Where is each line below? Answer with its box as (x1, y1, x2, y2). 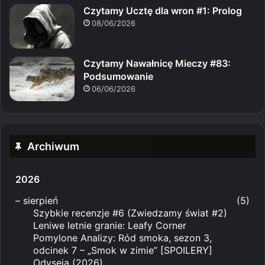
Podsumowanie (83, 70, 153, 82)
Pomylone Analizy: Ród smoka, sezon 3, (33, 231, 212, 244)
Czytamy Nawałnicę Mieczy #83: (83, 57, 231, 69)
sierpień (23, 194, 58, 206)
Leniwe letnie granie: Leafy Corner (33, 219, 186, 231)
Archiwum (27, 140, 79, 153)
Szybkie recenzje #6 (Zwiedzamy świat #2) (33, 206, 227, 219)
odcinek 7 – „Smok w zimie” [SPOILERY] (33, 244, 212, 256)
